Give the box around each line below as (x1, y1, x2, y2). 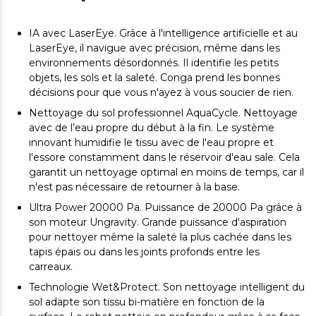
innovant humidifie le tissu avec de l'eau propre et (29, 135, 274, 149)
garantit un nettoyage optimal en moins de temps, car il (29, 165, 304, 178)
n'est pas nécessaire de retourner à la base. (29, 180, 240, 193)
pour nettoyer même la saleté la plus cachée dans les (29, 230, 291, 243)
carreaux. (29, 260, 73, 273)
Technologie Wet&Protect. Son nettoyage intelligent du (29, 280, 305, 293)
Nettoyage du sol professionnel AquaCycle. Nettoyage (29, 106, 298, 119)
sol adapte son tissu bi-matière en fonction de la (29, 295, 265, 308)
